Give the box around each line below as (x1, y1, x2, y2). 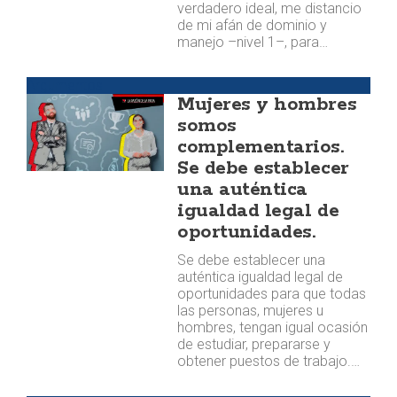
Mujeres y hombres (177, 92, 357, 117)
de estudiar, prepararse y (177, 336, 331, 353)
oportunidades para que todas (177, 285, 367, 302)
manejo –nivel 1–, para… (177, 34, 329, 51)
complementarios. (177, 135, 344, 160)
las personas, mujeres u (177, 302, 324, 319)
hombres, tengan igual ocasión (177, 319, 369, 336)
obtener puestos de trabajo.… (177, 353, 361, 370)
